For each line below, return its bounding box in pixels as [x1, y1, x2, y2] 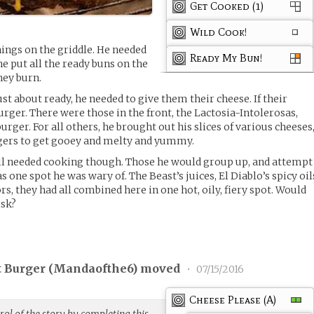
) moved [132, 261, 184, 276]
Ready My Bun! [190, 51, 263, 64]
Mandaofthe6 [53, 261, 133, 276]
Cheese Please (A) [189, 292, 277, 306]
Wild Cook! [190, 25, 247, 39]
